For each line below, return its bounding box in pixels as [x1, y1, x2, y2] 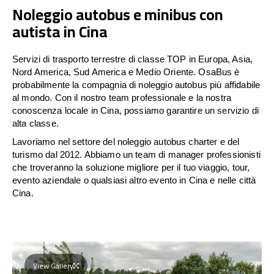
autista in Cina [12, 17, 108, 46]
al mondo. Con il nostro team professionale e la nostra [12, 92, 232, 103]
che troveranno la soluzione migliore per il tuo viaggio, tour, [12, 161, 250, 172]
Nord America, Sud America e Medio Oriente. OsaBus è [12, 66, 240, 77]
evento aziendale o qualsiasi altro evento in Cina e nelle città [12, 174, 256, 185]
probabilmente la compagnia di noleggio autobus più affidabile [12, 79, 261, 90]
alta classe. [12, 117, 59, 128]
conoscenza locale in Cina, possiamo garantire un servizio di [12, 105, 259, 116]
